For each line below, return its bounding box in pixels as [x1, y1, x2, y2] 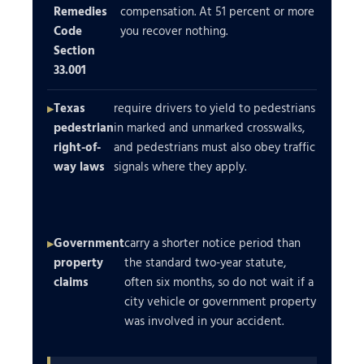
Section [54, 41, 95, 59]
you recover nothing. [120, 22, 228, 40]
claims [54, 273, 89, 291]
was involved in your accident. [124, 312, 284, 330]
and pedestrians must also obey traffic [114, 138, 315, 156]
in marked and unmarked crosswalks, [114, 119, 305, 136]
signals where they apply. [114, 158, 246, 175]
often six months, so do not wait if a [124, 273, 314, 291]
